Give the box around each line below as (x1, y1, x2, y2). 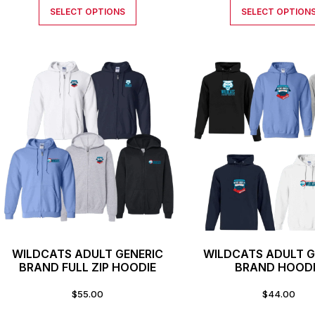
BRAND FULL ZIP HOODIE (19, 259, 157, 274)
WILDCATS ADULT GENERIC (12, 246, 164, 261)
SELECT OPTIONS (50, 6, 126, 18)
